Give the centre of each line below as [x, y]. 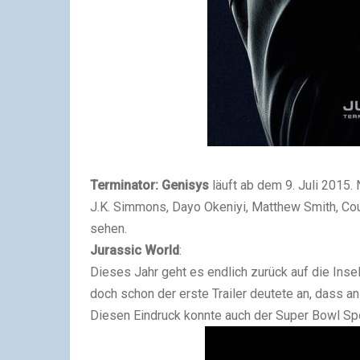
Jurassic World [135, 250]
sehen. [108, 228]
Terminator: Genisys [149, 185]
